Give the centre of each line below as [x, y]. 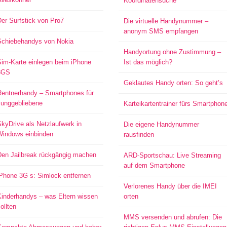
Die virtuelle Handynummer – [166, 21]
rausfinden [139, 135]
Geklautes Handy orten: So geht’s [173, 83]
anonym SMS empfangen [161, 31]
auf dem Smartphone [154, 165]
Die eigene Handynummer [161, 124]
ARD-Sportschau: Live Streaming [172, 155]
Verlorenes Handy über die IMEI [170, 186]
